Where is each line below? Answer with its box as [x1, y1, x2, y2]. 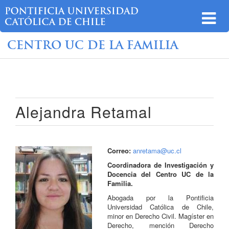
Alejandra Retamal [15, 100, 152, 123]
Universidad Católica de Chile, [107, 201, 214, 212]
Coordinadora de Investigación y [107, 159, 214, 170]
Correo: [107, 145, 133, 155]
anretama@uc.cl [133, 145, 181, 155]
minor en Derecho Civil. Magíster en [107, 211, 214, 221]
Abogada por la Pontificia [107, 192, 214, 202]
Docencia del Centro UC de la [107, 169, 214, 179]
